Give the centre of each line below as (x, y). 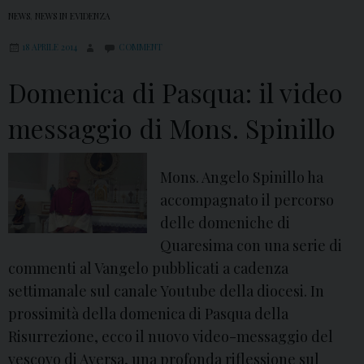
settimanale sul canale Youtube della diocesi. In (166, 291)
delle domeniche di (225, 223)
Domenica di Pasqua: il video (175, 93)
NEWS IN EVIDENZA (73, 17)
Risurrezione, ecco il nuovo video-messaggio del (171, 337)
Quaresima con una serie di (251, 246)
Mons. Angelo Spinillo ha (242, 178)
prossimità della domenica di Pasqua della (148, 314)
